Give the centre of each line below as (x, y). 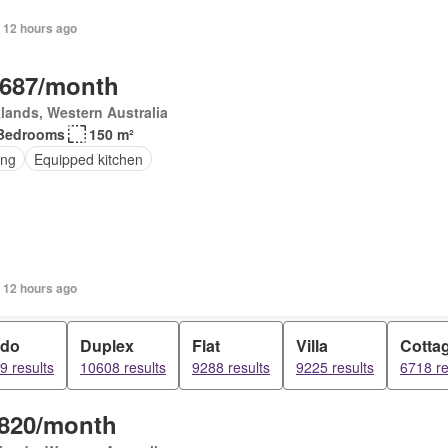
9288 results (231, 367)
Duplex (107, 345)
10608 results (123, 367)
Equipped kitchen (88, 158)
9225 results (335, 367)
